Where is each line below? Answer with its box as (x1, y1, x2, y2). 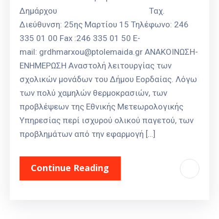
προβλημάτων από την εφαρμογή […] (20, 129, 155, 139)
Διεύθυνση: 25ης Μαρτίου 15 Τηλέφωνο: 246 (20, 20, 189, 30)
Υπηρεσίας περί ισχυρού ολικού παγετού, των (20, 115, 194, 126)
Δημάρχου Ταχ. (20, 6, 165, 16)
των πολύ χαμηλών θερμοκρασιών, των (20, 88, 167, 98)
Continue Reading (31, 162, 109, 174)
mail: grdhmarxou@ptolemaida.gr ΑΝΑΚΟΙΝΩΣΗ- (20, 47, 198, 57)
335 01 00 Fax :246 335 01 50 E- (20, 33, 140, 44)
